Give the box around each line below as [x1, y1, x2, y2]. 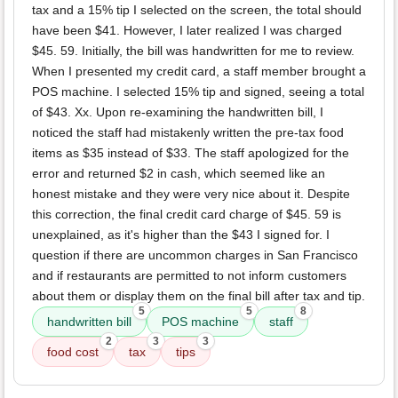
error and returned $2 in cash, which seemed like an [32, 166, 325, 181]
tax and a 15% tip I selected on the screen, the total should [32, 3, 362, 18]
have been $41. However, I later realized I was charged [32, 23, 342, 38]
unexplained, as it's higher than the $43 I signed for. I [32, 227, 330, 243]
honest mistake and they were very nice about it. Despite [32, 187, 350, 202]
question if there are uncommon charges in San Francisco [32, 248, 358, 263]
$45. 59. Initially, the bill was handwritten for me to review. [32, 44, 354, 59]
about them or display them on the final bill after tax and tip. [32, 289, 365, 304]
